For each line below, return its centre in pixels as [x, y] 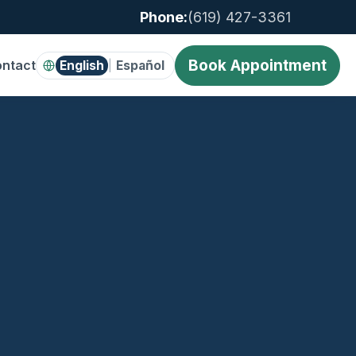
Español [140, 65]
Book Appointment [257, 65]
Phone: [164, 17]
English [82, 65]
